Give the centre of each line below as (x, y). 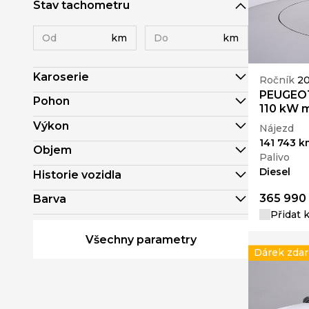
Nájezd (277, 129)
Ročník (278, 80)
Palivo (275, 158)
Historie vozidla (77, 175)
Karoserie (61, 77)
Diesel (275, 172)
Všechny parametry (141, 239)
